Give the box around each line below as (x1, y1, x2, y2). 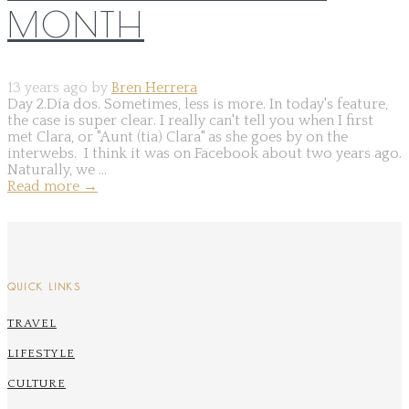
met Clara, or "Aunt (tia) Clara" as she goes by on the (7, 128, 348, 145)
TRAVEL (7, 316, 57, 330)
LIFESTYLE (7, 346, 75, 360)
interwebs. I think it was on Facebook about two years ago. (7, 144, 402, 162)
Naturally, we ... (7, 161, 107, 178)
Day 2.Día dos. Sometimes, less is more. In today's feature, (7, 95, 388, 112)
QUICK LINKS (7, 280, 81, 292)
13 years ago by (7, 79, 111, 96)
